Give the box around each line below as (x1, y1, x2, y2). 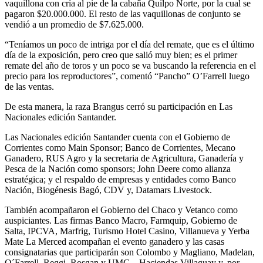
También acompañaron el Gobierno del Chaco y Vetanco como (5, 204, 238, 215)
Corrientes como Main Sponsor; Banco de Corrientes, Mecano (5, 142, 235, 153)
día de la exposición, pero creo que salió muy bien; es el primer (5, 49, 237, 60)
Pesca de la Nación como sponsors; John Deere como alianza (5, 163, 231, 174)
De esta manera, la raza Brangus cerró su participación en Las (5, 101, 232, 112)
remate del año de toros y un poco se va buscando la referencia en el (5, 60, 256, 70)
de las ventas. (5, 81, 54, 92)
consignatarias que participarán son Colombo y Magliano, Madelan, (5, 247, 255, 257)
